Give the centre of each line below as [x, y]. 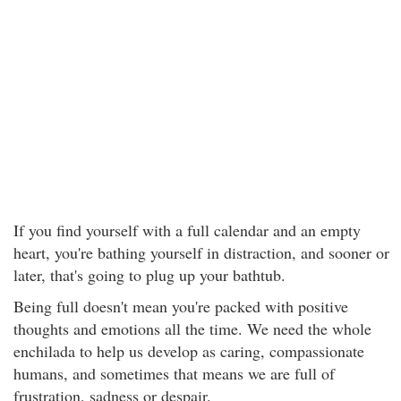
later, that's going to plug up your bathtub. [149, 275]
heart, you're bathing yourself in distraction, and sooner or [201, 252]
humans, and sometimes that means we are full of [174, 373]
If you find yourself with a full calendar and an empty [187, 230]
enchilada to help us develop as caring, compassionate [189, 351]
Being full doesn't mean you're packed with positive [181, 306]
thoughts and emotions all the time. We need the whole [192, 328]
